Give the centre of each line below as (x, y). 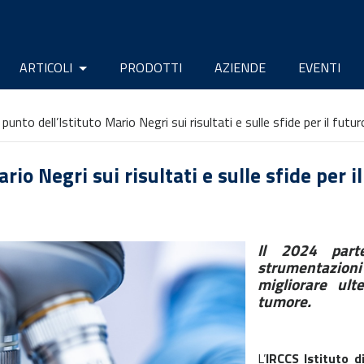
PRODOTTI (151, 67)
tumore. (284, 301)
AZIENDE (240, 67)
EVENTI (319, 67)
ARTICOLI (47, 67)
